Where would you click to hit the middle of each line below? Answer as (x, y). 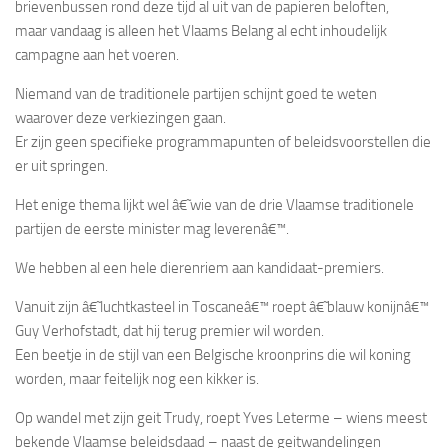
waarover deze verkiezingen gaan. (120, 117)
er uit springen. (61, 165)
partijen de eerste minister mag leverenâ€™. (152, 228)
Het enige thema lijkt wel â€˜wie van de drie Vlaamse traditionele (214, 204)
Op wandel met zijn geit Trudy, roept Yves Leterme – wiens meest (221, 417)
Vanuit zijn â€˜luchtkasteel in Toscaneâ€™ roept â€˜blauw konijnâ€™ (222, 306)
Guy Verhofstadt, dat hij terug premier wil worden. (169, 330)
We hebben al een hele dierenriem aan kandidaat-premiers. (199, 267)
